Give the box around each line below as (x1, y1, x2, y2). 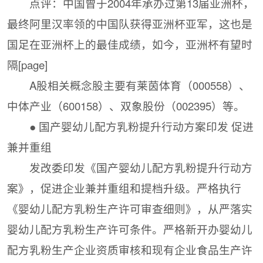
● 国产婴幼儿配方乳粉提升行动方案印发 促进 (29, 119, 254, 134)
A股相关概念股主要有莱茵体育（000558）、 (29, 77, 250, 93)
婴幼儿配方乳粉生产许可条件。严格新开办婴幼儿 (7, 221, 253, 237)
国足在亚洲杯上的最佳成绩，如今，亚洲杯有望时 (7, 36, 253, 52)
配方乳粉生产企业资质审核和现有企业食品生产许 (7, 242, 253, 258)
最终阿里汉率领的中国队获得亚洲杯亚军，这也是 (7, 16, 253, 32)
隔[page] (7, 57, 48, 73)
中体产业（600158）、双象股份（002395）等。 (7, 98, 245, 114)
